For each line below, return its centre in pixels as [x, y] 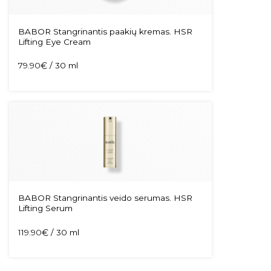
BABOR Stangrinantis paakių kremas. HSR [105, 31]
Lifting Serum [45, 208]
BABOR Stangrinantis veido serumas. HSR [105, 198]
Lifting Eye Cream [54, 42]
